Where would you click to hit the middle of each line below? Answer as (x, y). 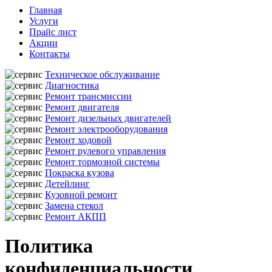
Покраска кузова (80, 173)
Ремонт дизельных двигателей (108, 118)
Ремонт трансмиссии (88, 96)
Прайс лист (53, 32)
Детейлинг (67, 184)
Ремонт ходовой (78, 140)
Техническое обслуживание (102, 74)
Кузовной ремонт (81, 195)
